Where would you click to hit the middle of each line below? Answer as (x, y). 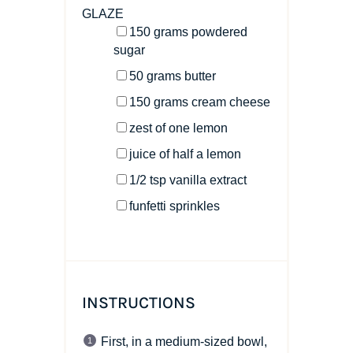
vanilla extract (206, 180)
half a (188, 154)
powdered (219, 32)
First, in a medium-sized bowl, (184, 341)
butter (200, 76)
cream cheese (230, 102)
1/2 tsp (147, 180)
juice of (150, 154)
